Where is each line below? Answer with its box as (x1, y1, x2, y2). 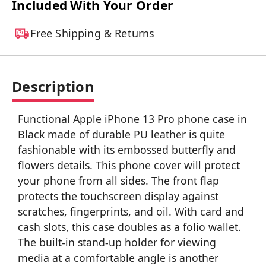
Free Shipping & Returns (30, 26, 155, 41)
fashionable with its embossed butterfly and (18, 142, 236, 157)
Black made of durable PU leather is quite (18, 127, 225, 142)
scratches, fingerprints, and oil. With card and (18, 204, 244, 219)
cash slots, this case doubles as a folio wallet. (18, 220, 241, 235)
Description (12, 77, 94, 97)
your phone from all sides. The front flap (18, 173, 219, 188)
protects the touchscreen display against (18, 189, 218, 204)
